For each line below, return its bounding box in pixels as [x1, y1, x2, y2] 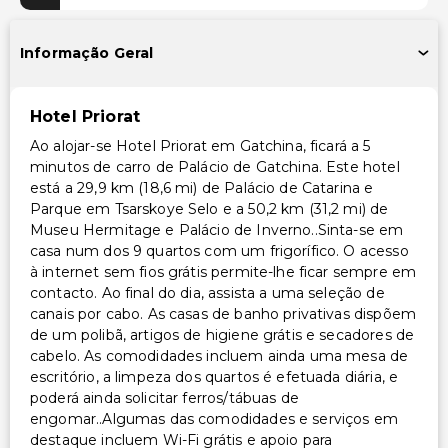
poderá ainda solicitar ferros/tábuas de [30, 388, 299, 407]
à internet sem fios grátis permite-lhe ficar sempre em [30, 262, 417, 281]
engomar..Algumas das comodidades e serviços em [30, 409, 398, 428]
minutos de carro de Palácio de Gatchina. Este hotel [30, 157, 400, 176]
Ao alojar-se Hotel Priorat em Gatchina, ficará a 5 [30, 136, 371, 155]
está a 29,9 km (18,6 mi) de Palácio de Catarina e [30, 178, 374, 197]
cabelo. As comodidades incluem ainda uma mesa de [30, 346, 409, 365]
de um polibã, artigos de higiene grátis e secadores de [30, 325, 415, 344]
